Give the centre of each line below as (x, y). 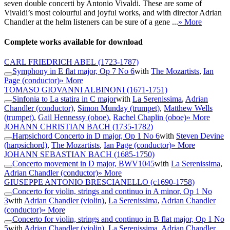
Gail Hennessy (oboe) (73, 118)
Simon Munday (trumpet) (119, 108)
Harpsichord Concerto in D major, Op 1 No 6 (86, 136)
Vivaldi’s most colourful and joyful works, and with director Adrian (113, 12)
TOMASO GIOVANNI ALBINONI (64, 90)
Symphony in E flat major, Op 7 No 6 (73, 71)
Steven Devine (200, 136)
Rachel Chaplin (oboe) (150, 118)
